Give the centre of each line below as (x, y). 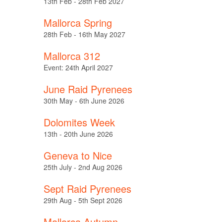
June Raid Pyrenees (88, 89)
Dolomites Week (79, 122)
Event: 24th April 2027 (78, 67)
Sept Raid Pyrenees (87, 189)
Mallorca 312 (72, 56)
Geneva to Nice (78, 155)
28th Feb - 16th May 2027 (84, 34)
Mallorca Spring (78, 23)
